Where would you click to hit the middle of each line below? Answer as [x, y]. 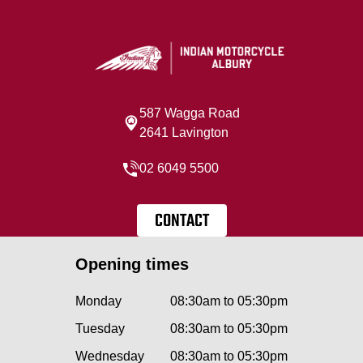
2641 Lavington [184, 133]
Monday [98, 301]
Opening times [132, 265]
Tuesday [100, 329]
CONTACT [181, 222]
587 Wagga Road [190, 113]
